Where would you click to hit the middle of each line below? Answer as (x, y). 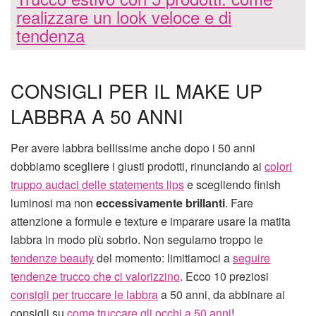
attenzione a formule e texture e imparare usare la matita (151, 221)
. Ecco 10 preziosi (224, 276)
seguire (251, 257)
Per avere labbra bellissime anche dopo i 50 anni (133, 147)
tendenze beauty (52, 257)
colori (278, 166)
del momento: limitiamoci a (163, 257)
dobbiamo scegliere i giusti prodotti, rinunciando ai (138, 166)
